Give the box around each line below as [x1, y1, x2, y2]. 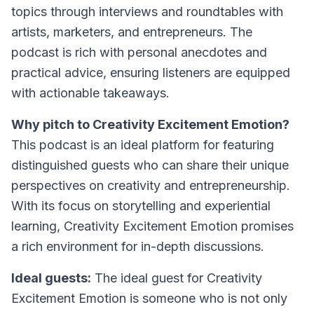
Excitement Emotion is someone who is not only [11, 291, 287, 306]
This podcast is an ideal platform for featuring [11, 137, 274, 152]
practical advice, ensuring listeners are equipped [11, 65, 290, 80]
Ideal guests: [11, 271, 91, 285]
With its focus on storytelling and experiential [11, 198, 271, 213]
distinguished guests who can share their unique [11, 158, 289, 172]
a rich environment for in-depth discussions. [11, 239, 264, 254]
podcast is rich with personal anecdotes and [11, 45, 267, 60]
